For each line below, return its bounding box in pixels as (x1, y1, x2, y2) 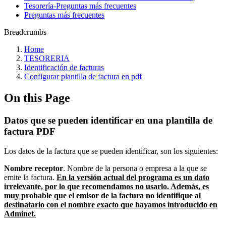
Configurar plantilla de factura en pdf (24, 72, 142, 81)
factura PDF (4, 126, 55, 137)
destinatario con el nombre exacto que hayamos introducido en (4, 200, 217, 209)
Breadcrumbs (4, 28, 46, 36)
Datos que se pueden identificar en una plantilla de (4, 115, 212, 126)
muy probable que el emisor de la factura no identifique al (4, 191, 201, 200)
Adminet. (4, 209, 36, 218)
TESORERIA (24, 54, 70, 63)
